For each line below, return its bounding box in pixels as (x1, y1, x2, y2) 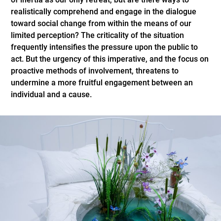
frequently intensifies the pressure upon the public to (11, 42, 198, 52)
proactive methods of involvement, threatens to (11, 66, 179, 75)
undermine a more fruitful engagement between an (11, 77, 193, 87)
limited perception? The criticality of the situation (11, 30, 184, 40)
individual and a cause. (11, 89, 92, 99)
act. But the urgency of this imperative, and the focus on (11, 54, 209, 64)
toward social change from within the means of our (11, 18, 192, 28)
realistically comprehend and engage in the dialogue (11, 6, 197, 16)
